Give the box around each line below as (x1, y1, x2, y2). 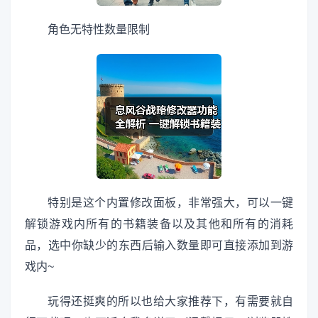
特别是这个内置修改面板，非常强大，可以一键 (48, 197, 293, 209)
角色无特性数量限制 (48, 23, 150, 35)
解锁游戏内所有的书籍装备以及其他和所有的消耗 (25, 218, 293, 231)
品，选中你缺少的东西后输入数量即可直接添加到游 (25, 239, 293, 252)
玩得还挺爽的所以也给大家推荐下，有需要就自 (48, 295, 293, 308)
